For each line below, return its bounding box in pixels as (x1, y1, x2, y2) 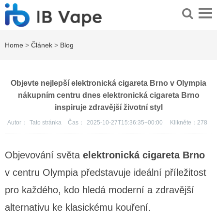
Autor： (7, 119, 27, 126)
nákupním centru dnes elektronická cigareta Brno (17, 91, 200, 100)
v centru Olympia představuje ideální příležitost (5, 167, 206, 178)
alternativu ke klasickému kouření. (5, 202, 151, 213)
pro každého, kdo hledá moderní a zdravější (5, 185, 194, 196)
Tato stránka (30, 119, 63, 126)
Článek (31, 41, 52, 49)
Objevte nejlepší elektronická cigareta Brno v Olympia (11, 79, 206, 88)
